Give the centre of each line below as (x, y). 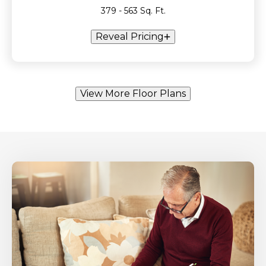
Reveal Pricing (130, 37)
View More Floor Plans (133, 94)
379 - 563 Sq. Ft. (133, 11)
